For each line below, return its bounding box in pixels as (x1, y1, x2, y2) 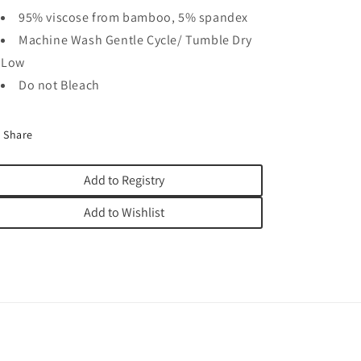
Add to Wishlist (83, 204, 164, 221)
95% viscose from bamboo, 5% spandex (19, 9, 248, 26)
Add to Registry (83, 172, 164, 189)
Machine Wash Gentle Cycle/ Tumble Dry (19, 31, 252, 48)
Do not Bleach (19, 77, 100, 93)
